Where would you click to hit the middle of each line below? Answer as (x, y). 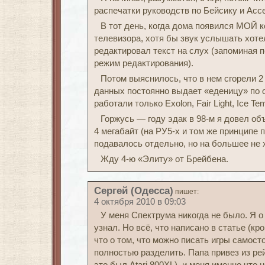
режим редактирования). (144, 63)
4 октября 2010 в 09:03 (140, 202)
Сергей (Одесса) (134, 190)
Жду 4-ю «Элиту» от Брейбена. (164, 159)
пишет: (187, 192)
